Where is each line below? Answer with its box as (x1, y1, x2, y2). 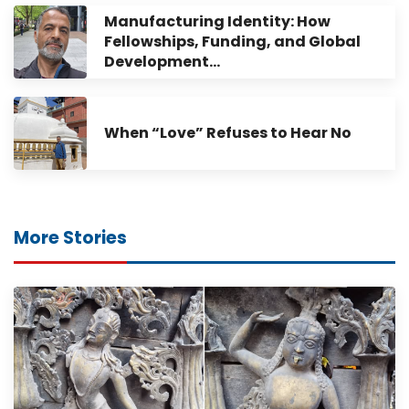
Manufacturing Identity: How (104, 10, 330, 32)
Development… (104, 50, 220, 72)
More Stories (14, 225, 127, 250)
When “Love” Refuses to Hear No (104, 121, 351, 143)
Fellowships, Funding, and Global (104, 30, 361, 52)
